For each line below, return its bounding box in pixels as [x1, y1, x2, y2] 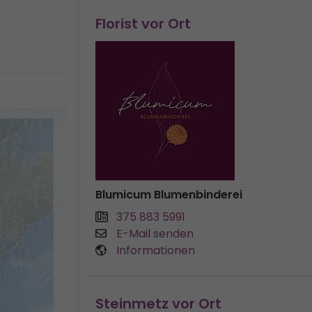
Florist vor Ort [95, 14, 191, 33]
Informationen [116, 242, 195, 258]
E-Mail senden [116, 226, 194, 242]
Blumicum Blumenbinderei [95, 187, 242, 203]
